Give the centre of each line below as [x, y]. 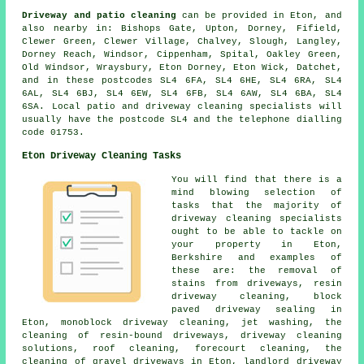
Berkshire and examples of [257, 257]
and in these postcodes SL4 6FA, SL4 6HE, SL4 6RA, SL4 [182, 80]
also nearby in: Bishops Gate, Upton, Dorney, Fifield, [182, 28]
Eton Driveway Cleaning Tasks [102, 156]
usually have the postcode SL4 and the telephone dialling [182, 119]
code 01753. [54, 132]
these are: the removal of [257, 270]
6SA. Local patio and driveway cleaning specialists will [182, 106]
